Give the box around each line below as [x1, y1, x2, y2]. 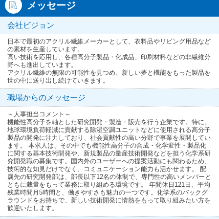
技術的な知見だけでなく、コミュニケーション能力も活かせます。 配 [7, 165, 206, 173]
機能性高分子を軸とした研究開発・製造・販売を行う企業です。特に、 [7, 118, 211, 126]
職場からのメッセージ [7, 93, 86, 102]
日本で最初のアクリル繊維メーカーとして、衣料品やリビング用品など [7, 37, 211, 45]
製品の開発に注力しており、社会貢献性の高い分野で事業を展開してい [7, 133, 211, 141]
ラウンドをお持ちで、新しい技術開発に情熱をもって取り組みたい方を [7, 196, 211, 204]
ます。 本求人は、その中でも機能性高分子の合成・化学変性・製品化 [7, 141, 206, 149]
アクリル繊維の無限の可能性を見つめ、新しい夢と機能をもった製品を [7, 68, 211, 76]
